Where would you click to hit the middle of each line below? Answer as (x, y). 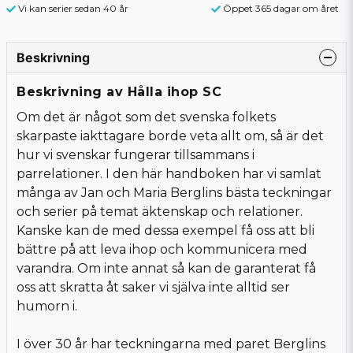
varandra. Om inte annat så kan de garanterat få (166, 268)
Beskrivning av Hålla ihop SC (119, 91)
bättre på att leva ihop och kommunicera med (162, 249)
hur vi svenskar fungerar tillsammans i (136, 154)
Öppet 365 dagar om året (281, 8)
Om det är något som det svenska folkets (146, 117)
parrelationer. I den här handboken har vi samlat (169, 173)
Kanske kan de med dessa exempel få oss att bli (165, 230)
